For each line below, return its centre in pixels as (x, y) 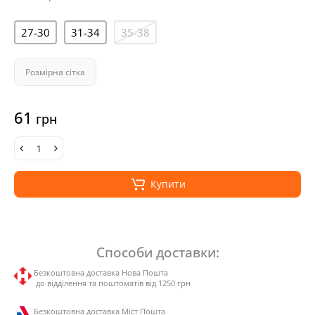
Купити (168, 184)
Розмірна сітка (55, 72)
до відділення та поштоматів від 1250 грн (112, 283)
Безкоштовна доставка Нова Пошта (101, 272)
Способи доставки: (157, 252)
